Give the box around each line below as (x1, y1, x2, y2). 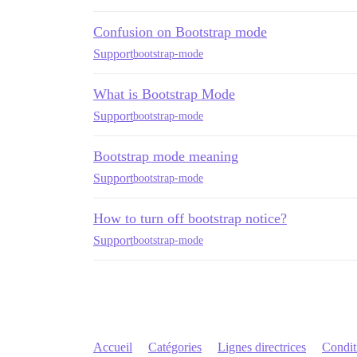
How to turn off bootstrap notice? (93, 210, 287, 226)
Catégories (148, 339, 202, 354)
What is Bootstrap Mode (93, 85, 235, 102)
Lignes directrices (218, 339, 306, 354)
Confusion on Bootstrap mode (93, 23, 267, 40)
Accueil (93, 339, 132, 354)
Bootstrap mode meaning (93, 147, 238, 164)
